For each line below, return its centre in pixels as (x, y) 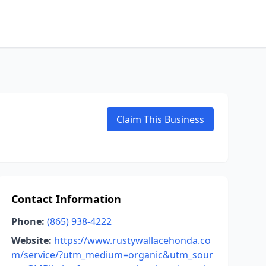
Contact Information (66, 199)
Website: (31, 240)
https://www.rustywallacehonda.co (132, 240)
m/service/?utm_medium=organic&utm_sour (112, 255)
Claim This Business (160, 119)
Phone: (28, 221)
